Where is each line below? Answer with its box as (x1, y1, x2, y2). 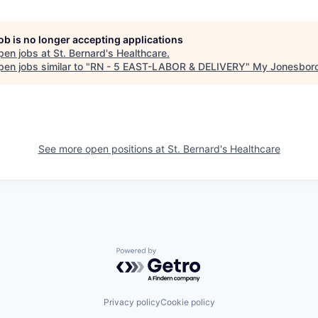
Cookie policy (160, 296, 215, 307)
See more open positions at (38, 142, 168, 155)
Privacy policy (103, 296, 160, 307)
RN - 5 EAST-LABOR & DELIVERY (90, 60, 246, 72)
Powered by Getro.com (116, 247, 241, 262)
